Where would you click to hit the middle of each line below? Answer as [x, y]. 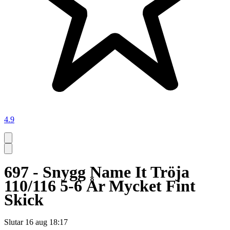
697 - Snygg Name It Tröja [97, 172]
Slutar [14, 222]
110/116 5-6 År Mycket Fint [100, 186]
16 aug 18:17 [46, 222]
